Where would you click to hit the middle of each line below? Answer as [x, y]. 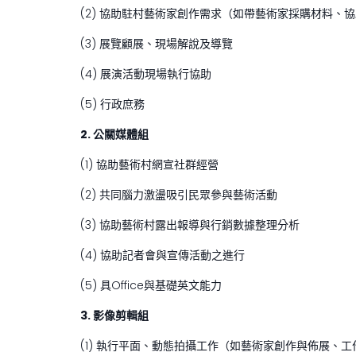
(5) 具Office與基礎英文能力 [151, 285]
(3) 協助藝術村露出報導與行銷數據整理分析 [190, 224]
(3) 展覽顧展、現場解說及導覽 [157, 43]
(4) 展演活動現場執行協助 [146, 74]
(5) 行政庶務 [112, 104]
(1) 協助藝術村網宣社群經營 [149, 164]
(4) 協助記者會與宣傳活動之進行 [163, 255]
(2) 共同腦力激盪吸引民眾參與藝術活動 [179, 194]
